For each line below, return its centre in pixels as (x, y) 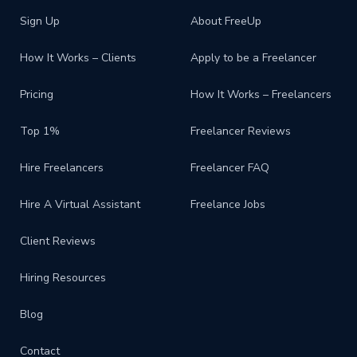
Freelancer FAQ (230, 168)
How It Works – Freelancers (261, 95)
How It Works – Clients (78, 58)
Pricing (37, 95)
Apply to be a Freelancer (253, 58)
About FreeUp (226, 22)
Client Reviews (58, 241)
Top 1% (40, 131)
